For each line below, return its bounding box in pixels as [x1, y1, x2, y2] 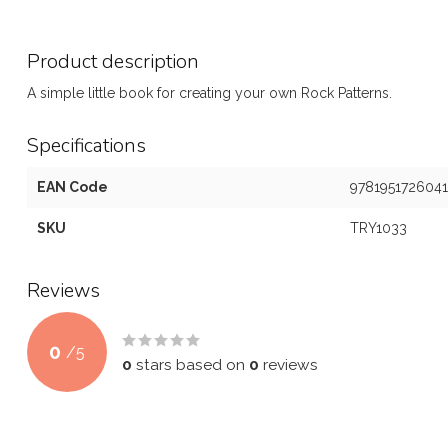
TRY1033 [349, 220, 407, 236]
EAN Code [37, 179, 108, 195]
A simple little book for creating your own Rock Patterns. [27, 85, 392, 101]
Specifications [27, 132, 146, 159]
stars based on [132, 356, 249, 374]
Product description [27, 48, 199, 75]
